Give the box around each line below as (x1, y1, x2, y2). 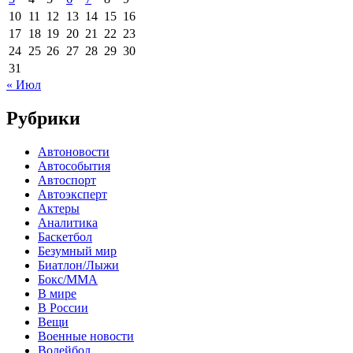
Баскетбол (38, 229, 92, 243)
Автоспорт (38, 173, 96, 187)
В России (38, 300, 88, 314)
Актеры (38, 201, 80, 215)
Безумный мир (38, 243, 117, 258)
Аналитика (38, 215, 98, 229)
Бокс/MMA (38, 272, 98, 286)
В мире (38, 286, 76, 300)
